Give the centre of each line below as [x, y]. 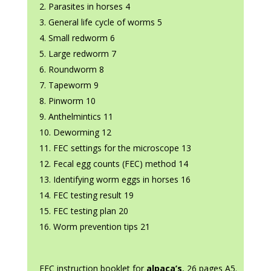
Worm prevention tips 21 [101, 227]
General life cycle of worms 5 [105, 22]
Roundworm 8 [76, 70]
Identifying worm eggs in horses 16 [122, 180]
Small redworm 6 [81, 38]
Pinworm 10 [72, 101]
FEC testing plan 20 [90, 211]
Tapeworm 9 [73, 85]
